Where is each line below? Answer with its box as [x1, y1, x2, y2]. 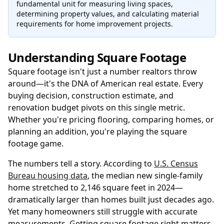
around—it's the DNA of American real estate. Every [8, 78, 203, 89]
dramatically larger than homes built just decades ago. [8, 194, 214, 205]
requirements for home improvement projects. [16, 19, 173, 28]
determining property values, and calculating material [16, 9, 199, 18]
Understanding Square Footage [8, 49, 186, 65]
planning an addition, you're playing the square [8, 126, 187, 137]
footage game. [8, 138, 63, 149]
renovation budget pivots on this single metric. [8, 102, 185, 113]
